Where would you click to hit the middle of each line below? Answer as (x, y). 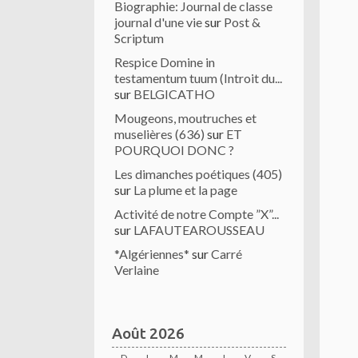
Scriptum (139, 38)
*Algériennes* (152, 254)
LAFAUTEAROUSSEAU (199, 230)
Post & (242, 22)
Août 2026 (148, 333)
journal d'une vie (158, 22)
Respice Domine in (165, 62)
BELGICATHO (174, 94)
